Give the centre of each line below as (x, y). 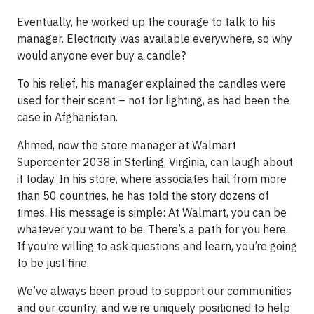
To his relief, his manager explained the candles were (151, 83)
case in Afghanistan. (67, 117)
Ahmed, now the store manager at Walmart (127, 145)
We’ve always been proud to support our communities (154, 291)
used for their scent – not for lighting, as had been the (153, 100)
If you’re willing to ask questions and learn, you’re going (157, 246)
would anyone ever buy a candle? (101, 55)
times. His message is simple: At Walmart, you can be (152, 212)
